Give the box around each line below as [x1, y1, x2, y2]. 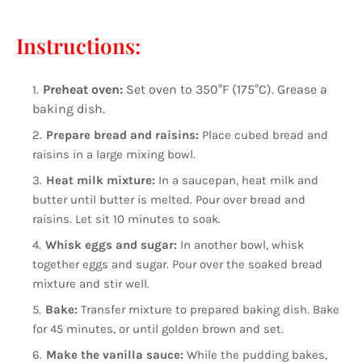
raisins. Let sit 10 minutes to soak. [32, 212, 221, 227]
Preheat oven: [43, 82, 123, 98]
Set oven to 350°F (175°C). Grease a [123, 82, 327, 98]
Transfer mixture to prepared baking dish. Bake [81, 302, 339, 318]
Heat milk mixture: [46, 173, 155, 188]
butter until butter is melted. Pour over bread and [32, 192, 305, 208]
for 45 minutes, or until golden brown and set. [32, 322, 284, 337]
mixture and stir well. [32, 276, 149, 292]
